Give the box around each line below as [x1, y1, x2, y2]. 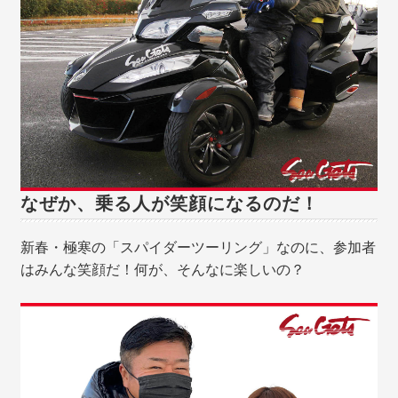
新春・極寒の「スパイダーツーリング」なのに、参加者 [20, 239, 377, 255]
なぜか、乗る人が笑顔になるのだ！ [20, 193, 320, 213]
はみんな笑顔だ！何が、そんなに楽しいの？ [20, 261, 306, 277]
